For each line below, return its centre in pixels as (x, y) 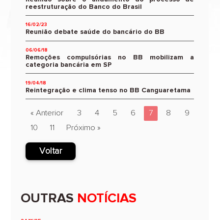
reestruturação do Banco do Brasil (84, 7)
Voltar (51, 151)
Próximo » (84, 128)
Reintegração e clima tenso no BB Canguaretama (108, 90)
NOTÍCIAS (105, 199)
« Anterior (47, 113)
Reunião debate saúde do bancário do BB (95, 32)
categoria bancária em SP (69, 65)
